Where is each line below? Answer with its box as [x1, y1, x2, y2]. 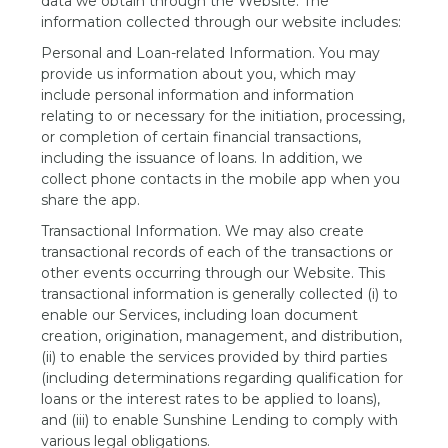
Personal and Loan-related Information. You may [41, 44, 381, 62]
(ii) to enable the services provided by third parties [41, 348, 388, 366]
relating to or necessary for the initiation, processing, [41, 107, 406, 125]
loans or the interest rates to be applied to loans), [41, 390, 381, 408]
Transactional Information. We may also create [41, 222, 365, 240]
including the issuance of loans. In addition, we [41, 149, 364, 167]
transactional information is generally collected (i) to [41, 285, 399, 303]
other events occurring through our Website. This [41, 264, 386, 282]
